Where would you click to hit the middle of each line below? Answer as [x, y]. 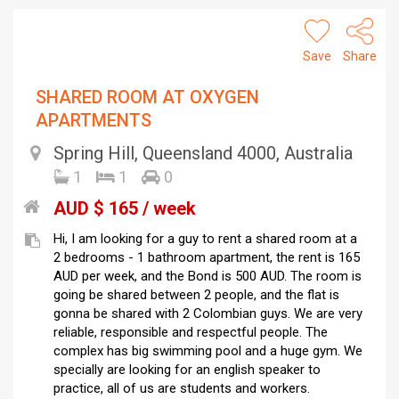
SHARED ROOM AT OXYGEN [147, 98]
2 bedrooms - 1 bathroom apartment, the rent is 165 [207, 258]
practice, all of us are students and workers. [182, 389]
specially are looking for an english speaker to [187, 370]
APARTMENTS [94, 121]
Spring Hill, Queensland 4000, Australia [203, 154]
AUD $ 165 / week [125, 209]
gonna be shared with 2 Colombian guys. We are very [208, 314]
